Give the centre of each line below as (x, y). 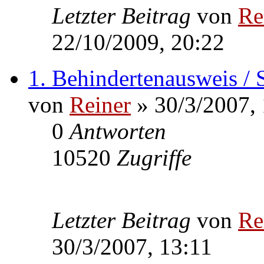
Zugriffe (154, 157)
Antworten (118, 131)
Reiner (100, 104)
